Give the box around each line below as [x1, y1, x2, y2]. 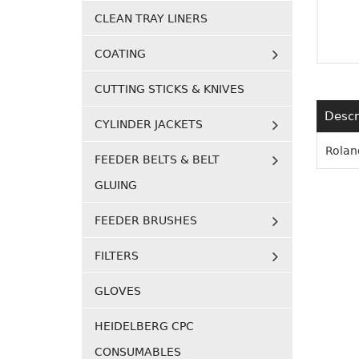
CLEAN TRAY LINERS [95, 12, 208, 25]
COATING [95, 47, 146, 60]
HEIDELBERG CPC [95, 320, 194, 333]
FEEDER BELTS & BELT [95, 153, 220, 166]
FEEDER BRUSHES [95, 214, 197, 227]
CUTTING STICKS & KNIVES [95, 83, 244, 95]
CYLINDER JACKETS [95, 118, 203, 131]
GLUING [95, 179, 137, 192]
